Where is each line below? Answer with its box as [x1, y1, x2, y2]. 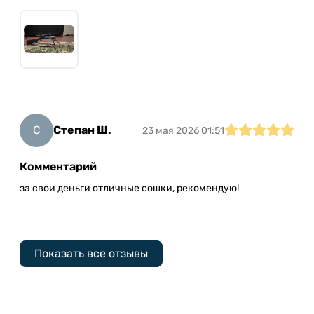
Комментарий [20, 159, 97, 173]
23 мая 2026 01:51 [142, 125, 224, 137]
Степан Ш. [53, 123, 111, 137]
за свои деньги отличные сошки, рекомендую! [20, 182, 239, 194]
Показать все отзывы [34, 246, 148, 260]
